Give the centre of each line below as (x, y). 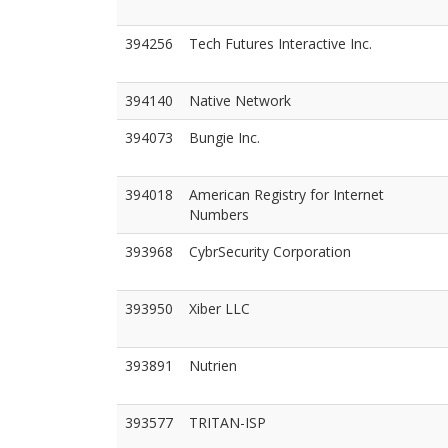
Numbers (219, 214)
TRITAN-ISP (227, 422)
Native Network (240, 100)
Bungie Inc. (224, 137)
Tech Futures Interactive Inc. (280, 43)
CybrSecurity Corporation (270, 251)
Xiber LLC (219, 308)
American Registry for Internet (286, 194)
